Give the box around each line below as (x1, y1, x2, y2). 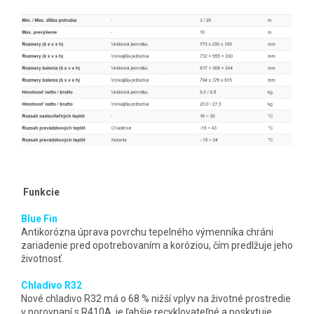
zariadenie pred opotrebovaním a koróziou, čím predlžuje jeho (21, 239, 293, 251)
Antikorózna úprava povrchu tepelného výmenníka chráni (21, 226, 273, 238)
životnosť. (21, 252, 64, 264)
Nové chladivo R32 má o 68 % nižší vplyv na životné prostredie (21, 292, 291, 304)
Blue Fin (21, 212, 57, 224)
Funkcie (23, 186, 60, 198)
